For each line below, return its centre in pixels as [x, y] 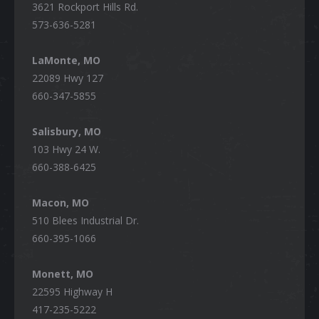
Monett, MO [64, 273]
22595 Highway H [72, 291]
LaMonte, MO [66, 60]
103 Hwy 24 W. [66, 149]
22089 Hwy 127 [68, 78]
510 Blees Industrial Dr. [85, 220]
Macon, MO [61, 202]
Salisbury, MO [67, 131]
